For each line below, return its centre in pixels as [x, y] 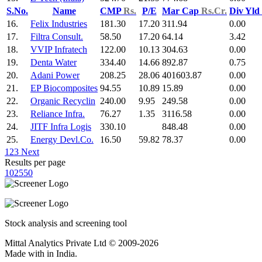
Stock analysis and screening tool [66, 223]
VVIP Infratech [59, 49]
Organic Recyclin [63, 101]
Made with [26, 253]
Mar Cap [182, 11]
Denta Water [54, 62]
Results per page [35, 162]
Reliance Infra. [58, 113]
